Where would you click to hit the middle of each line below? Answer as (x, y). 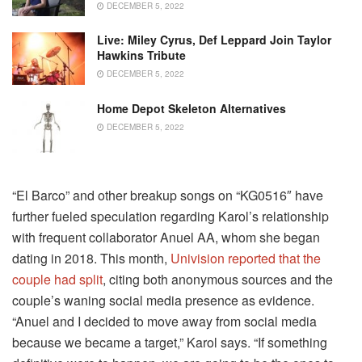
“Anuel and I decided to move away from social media (164, 322)
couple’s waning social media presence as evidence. (163, 301)
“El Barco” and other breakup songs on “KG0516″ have (168, 196)
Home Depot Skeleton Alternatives (192, 108)
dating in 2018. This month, (91, 259)
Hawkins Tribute (141, 55)
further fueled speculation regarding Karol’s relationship (170, 217)
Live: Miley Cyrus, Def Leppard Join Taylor (214, 40)
